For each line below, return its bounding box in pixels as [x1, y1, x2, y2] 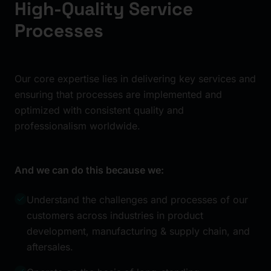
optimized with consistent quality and [15, 103, 184, 116]
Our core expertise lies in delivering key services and [15, 72, 256, 85]
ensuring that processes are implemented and [15, 88, 222, 100]
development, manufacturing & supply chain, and [27, 224, 250, 237]
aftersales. [27, 240, 73, 253]
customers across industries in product [27, 209, 203, 221]
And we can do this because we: [15, 163, 164, 176]
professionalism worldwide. [15, 119, 140, 132]
